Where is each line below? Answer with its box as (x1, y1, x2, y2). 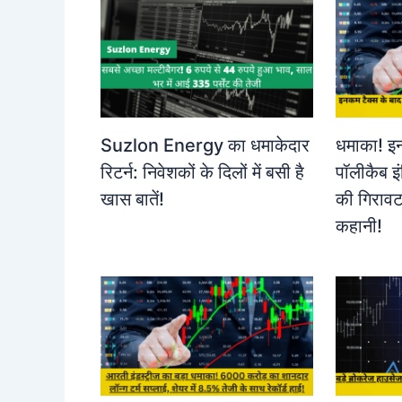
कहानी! (335, 215, 382, 238)
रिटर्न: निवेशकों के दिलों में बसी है (100, 162, 304, 184)
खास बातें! (100, 188, 164, 211)
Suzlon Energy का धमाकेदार (100, 135, 310, 157)
